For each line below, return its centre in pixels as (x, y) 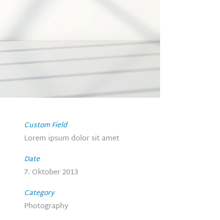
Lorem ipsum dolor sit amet (71, 139)
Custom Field (45, 125)
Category (39, 193)
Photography (46, 206)
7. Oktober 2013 (51, 173)
